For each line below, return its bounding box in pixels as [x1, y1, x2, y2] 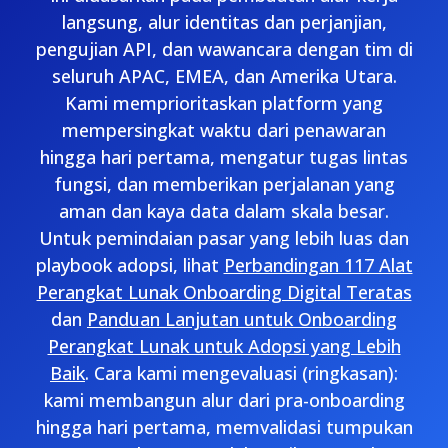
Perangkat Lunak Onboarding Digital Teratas [36, 280, 412, 304]
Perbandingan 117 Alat [223, 253, 413, 277]
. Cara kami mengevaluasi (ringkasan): [85, 361, 398, 385]
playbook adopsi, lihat [35, 253, 224, 277]
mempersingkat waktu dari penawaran [62, 118, 386, 142]
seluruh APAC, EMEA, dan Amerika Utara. [51, 64, 397, 88]
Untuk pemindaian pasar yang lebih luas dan [39, 226, 409, 250]
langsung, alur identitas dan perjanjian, [61, 10, 387, 34]
